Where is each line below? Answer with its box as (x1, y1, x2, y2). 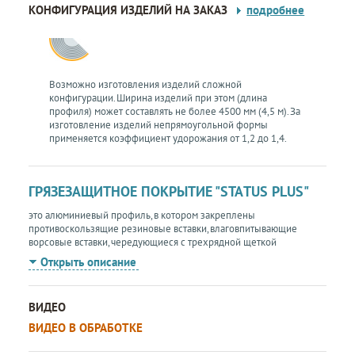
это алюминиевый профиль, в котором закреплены (29, 208, 256, 222)
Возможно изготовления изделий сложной (49, 77, 242, 91)
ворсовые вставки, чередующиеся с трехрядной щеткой (29, 235, 277, 249)
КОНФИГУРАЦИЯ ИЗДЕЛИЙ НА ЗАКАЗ (29, 2, 231, 17)
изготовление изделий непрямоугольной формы (49, 117, 269, 132)
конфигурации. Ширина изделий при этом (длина (49, 90, 268, 105)
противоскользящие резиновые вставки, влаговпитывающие (29, 221, 298, 235)
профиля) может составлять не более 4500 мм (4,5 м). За (49, 104, 301, 118)
